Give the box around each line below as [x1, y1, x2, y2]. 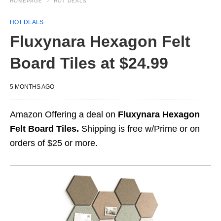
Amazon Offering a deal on [10, 110, 118, 119]
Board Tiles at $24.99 [10, 54, 168, 72]
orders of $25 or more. [10, 138, 98, 148]
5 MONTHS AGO [10, 83, 54, 90]
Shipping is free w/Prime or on [79, 124, 200, 134]
